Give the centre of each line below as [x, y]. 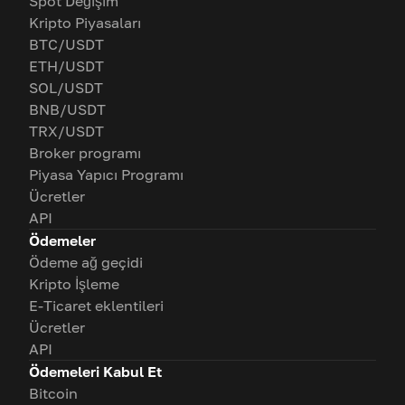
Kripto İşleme [74, 284]
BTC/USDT [66, 44]
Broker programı [85, 153]
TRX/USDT [66, 131]
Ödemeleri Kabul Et [95, 372]
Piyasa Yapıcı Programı [106, 174]
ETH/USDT [66, 66]
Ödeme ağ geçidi [86, 262]
